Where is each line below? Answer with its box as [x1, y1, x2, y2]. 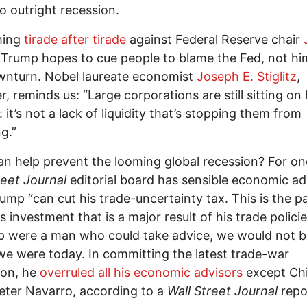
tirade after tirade [24, 32, 126, 47]
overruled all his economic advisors [40, 265, 243, 280]
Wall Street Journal [167, 283, 278, 298]
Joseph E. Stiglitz [197, 69, 297, 84]
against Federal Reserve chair [126, 32, 304, 47]
